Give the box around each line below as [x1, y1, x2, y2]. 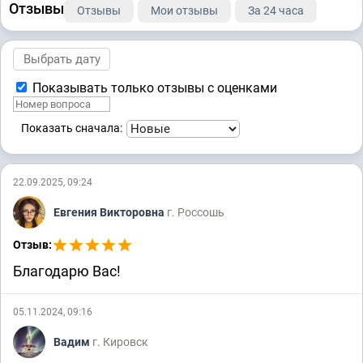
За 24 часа [248, 3, 304, 17]
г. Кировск [92, 335, 148, 348]
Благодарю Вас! [13, 262, 121, 280]
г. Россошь [167, 205, 224, 219]
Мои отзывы [151, 3, 218, 17]
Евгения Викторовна [53, 205, 167, 219]
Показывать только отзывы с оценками [29, 79, 277, 96]
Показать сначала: [21, 121, 122, 135]
